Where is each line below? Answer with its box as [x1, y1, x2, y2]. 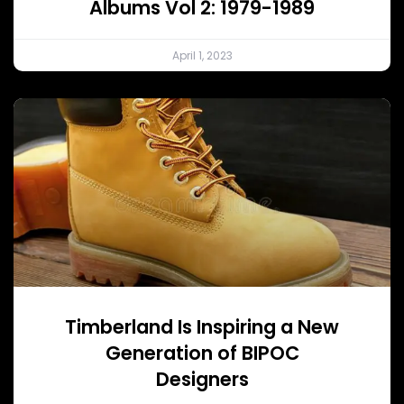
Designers [155, 365, 249, 392]
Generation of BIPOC [105, 339, 299, 366]
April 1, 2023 [171, 47, 233, 63]
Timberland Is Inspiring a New [65, 313, 339, 340]
